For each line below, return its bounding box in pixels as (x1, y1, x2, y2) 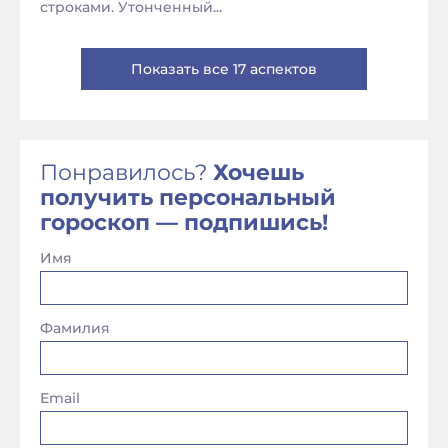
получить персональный (40, 184, 336, 211)
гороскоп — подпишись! (40, 209, 328, 236)
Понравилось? (40, 159, 213, 186)
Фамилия (40, 319, 110, 337)
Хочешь (213, 159, 304, 186)
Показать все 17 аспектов (131, 60, 317, 78)
